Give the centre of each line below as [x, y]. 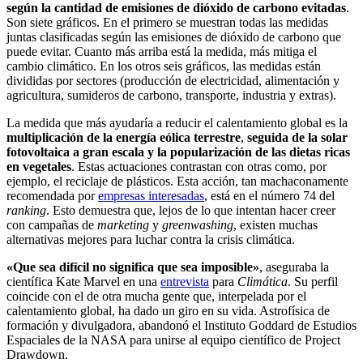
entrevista [185, 282]
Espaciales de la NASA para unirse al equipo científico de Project [173, 340]
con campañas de [52, 225]
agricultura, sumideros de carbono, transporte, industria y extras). [171, 96]
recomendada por [52, 196]
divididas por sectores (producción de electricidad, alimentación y [173, 81]
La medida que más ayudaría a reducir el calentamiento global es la [177, 123]
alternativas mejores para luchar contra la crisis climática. [151, 240]
